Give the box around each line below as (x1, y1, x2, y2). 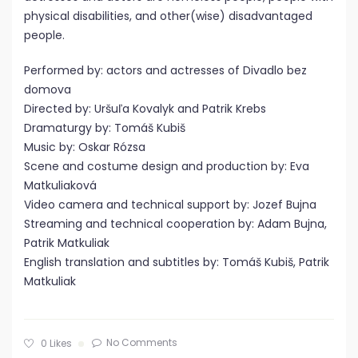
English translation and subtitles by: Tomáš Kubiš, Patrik (24, 254, 329, 270)
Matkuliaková (24, 177, 97, 193)
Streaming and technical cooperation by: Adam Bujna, (24, 216, 327, 232)
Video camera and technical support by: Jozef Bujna (24, 197, 316, 213)
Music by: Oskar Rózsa (24, 139, 145, 155)
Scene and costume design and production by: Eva (24, 158, 309, 174)
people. (24, 27, 65, 43)
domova (24, 82, 71, 97)
